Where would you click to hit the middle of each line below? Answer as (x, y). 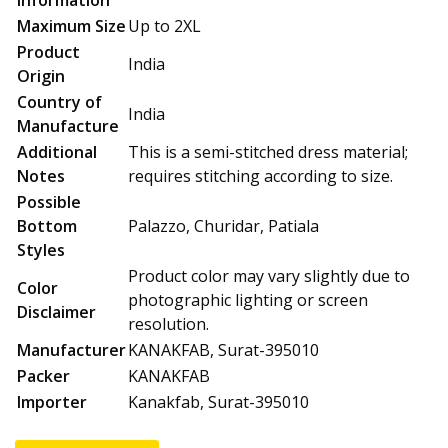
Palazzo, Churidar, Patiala (223, 226)
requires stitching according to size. (260, 176)
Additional (57, 152)
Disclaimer (56, 312)
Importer (52, 402)
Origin (41, 76)
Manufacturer (71, 350)
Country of (59, 102)
